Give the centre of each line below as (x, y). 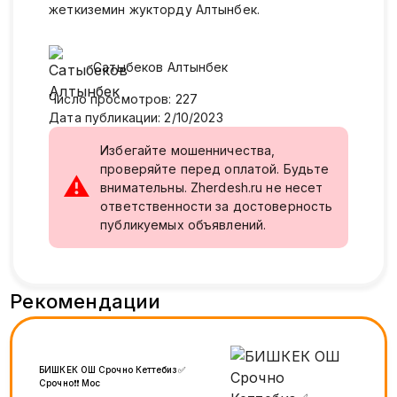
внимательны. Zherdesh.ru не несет (212, 187)
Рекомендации (86, 301)
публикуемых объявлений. (183, 224)
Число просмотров (109, 98)
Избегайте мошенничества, (188, 150)
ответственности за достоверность (217, 206)
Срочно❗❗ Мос (91, 382)
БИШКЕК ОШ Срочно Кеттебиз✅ (112, 369)
